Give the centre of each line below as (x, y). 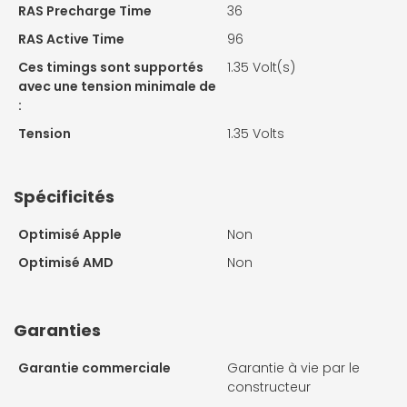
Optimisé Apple (70, 234)
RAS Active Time (71, 39)
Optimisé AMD (66, 262)
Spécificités (64, 196)
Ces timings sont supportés (111, 67)
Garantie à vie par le (293, 367)
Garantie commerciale (94, 367)
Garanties (57, 330)
